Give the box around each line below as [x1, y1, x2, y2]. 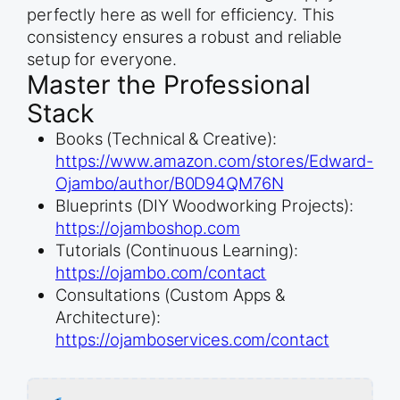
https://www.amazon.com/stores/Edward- [55, 151, 374, 171]
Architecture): [55, 307, 161, 328]
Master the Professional [27, 69, 311, 101]
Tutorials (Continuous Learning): [55, 240, 298, 261]
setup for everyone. [27, 49, 178, 70]
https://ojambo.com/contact [55, 262, 267, 283]
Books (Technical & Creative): [55, 129, 278, 149]
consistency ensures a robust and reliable [27, 27, 342, 47]
